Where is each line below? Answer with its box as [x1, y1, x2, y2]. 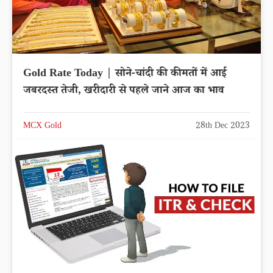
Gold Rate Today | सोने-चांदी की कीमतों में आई [23, 65, 227, 83]
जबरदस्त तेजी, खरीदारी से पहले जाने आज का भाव [23, 82, 224, 100]
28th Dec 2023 [196, 119, 250, 133]
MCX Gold [23, 119, 62, 133]
